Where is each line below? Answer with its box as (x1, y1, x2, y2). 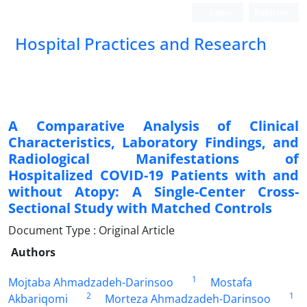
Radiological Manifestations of (8, 149, 299, 168)
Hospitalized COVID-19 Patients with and (8, 166, 299, 184)
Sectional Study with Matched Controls (8, 199, 272, 217)
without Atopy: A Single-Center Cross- (8, 182, 299, 201)
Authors (11, 245, 56, 260)
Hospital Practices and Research (15, 32, 267, 55)
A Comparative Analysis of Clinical (8, 116, 299, 135)
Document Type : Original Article (8, 223, 175, 238)
